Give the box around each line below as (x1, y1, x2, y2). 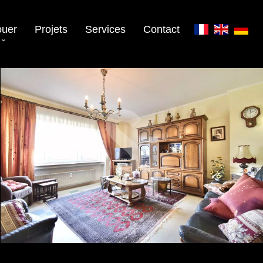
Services (85, 23, 126, 35)
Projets (35, 23, 68, 35)
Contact (143, 23, 180, 35)
